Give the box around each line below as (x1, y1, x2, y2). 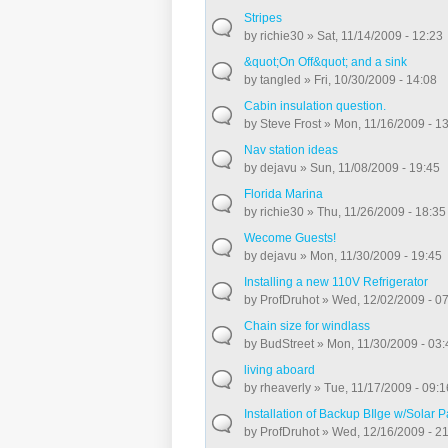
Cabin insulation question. (244, 98, 387, 113)
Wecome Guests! (244, 230, 337, 245)
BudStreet (260, 336, 315, 351)
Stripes (244, 10, 283, 25)
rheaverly (260, 380, 312, 395)
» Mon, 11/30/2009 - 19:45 (297, 248, 443, 263)
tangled (260, 72, 302, 87)
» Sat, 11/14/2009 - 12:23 (304, 28, 444, 43)
